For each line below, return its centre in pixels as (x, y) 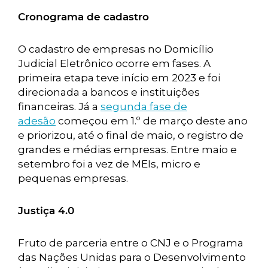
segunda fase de (144, 106)
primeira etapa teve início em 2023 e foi (119, 78)
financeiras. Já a (59, 106)
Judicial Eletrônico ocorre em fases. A (114, 63)
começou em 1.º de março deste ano (152, 121)
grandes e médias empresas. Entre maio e (127, 150)
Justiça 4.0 (48, 211)
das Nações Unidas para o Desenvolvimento (132, 257)
